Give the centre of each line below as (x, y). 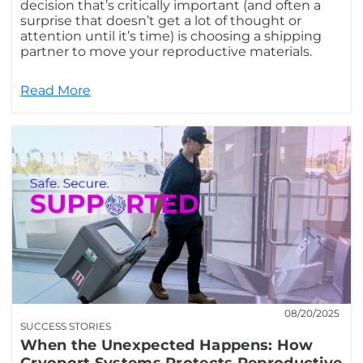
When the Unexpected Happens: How (167, 346)
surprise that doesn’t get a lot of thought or (161, 21)
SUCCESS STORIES (66, 327)
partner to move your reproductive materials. (169, 52)
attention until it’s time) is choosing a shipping (171, 36)
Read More (56, 91)
